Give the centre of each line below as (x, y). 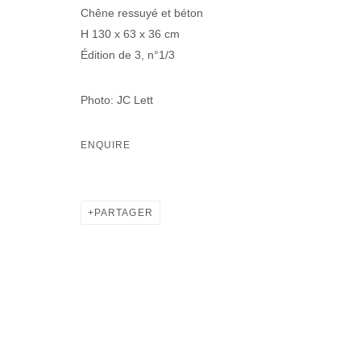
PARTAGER (124, 212)
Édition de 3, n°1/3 (128, 54)
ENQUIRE (106, 145)
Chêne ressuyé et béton (142, 12)
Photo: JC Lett (117, 100)
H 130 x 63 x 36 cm (130, 33)
